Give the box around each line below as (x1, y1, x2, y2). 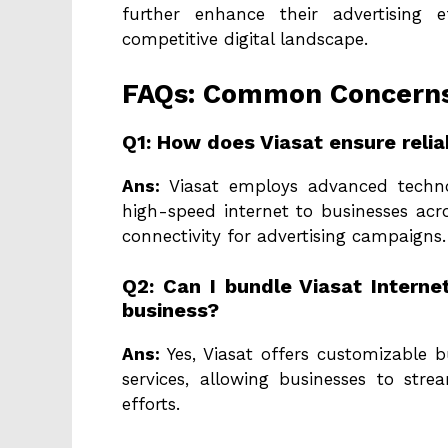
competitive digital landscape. (122, 29, 368, 50)
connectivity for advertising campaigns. (122, 225, 446, 246)
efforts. (122, 394, 180, 415)
